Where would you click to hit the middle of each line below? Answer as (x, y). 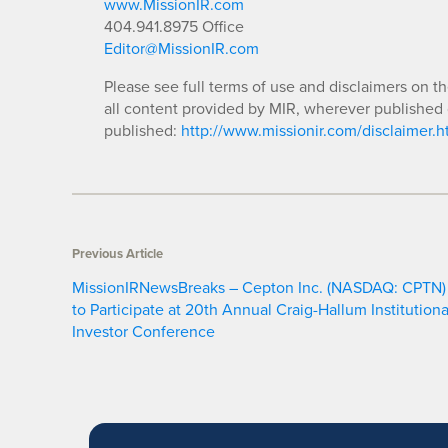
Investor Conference (143, 331)
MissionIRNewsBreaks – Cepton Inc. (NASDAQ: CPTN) (259, 287)
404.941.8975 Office (174, 26)
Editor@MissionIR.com (181, 48)
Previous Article (117, 254)
